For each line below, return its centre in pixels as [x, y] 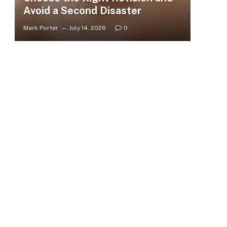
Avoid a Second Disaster [82, 11]
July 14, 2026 [87, 28]
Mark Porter [41, 28]
